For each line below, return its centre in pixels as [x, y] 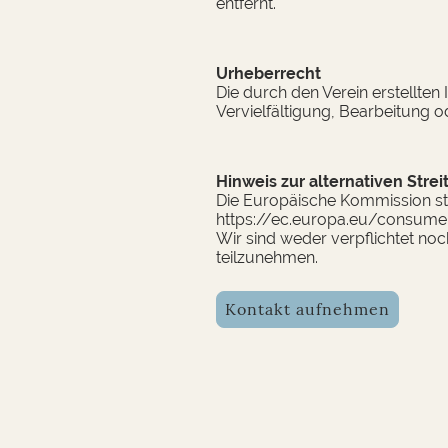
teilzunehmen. [267, 257]
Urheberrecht [268, 73]
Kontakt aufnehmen [307, 308]
